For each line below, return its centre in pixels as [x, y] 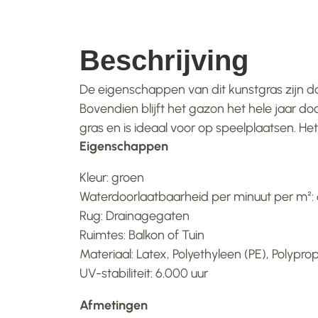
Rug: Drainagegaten [135, 216]
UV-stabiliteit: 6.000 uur [144, 273]
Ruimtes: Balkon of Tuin [142, 235]
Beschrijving [164, 60]
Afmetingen [115, 305]
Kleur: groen [112, 177]
